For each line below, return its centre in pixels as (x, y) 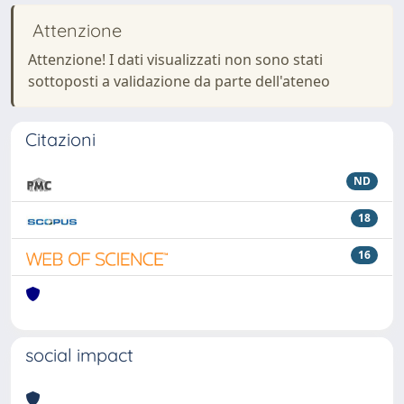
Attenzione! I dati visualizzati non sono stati (175, 60)
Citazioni (60, 139)
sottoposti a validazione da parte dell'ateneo (179, 81)
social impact (79, 355)
